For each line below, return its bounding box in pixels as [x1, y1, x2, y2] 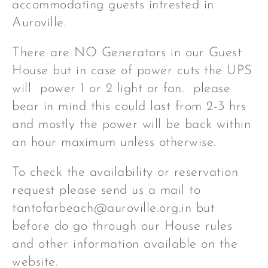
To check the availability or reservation [12, 165, 238, 179]
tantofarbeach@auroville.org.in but [12, 201, 215, 215]
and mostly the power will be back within [12, 117, 251, 132]
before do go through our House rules [12, 219, 232, 233]
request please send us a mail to [12, 183, 205, 197]
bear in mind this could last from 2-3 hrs [12, 99, 246, 114]
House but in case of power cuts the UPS [12, 63, 252, 78]
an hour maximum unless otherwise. [12, 135, 217, 150]
